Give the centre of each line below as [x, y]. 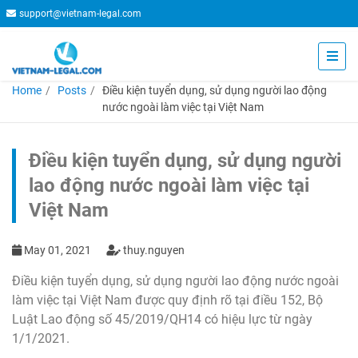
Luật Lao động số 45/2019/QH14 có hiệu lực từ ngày [162, 319]
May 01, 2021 [58, 250]
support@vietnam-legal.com [80, 14]
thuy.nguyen [153, 250]
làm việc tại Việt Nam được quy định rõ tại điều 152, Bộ [167, 300]
